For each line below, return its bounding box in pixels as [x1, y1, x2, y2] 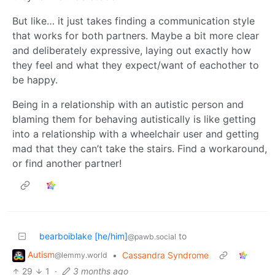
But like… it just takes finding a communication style [12, 14, 255, 27]
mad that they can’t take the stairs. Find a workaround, [12, 142, 267, 155]
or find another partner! [12, 157, 122, 169]
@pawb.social [128, 231, 176, 241]
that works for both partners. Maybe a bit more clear [12, 29, 259, 42]
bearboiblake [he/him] [39, 230, 128, 241]
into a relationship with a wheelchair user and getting [12, 127, 259, 140]
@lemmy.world [55, 250, 107, 260]
